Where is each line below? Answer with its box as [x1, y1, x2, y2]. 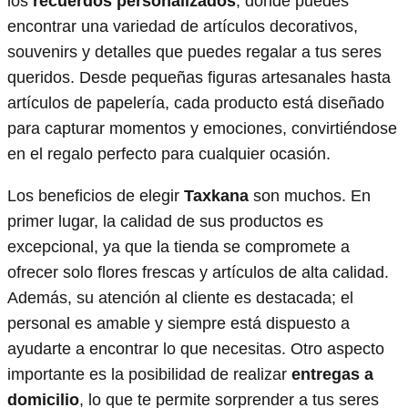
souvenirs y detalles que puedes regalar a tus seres [7, 42, 382, 61]
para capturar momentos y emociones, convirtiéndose [7, 118, 397, 138]
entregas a [291, 364, 373, 383]
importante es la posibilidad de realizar [7, 364, 291, 383]
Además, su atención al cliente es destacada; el [7, 288, 353, 307]
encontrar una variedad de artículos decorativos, [7, 16, 358, 36]
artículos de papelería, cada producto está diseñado [7, 93, 384, 112]
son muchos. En [249, 186, 371, 205]
